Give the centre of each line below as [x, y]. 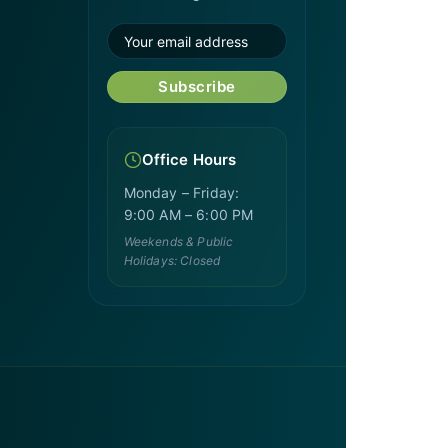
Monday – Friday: [181, 192]
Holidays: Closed [172, 260]
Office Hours [189, 159]
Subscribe [197, 86]
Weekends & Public [178, 241]
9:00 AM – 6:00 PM [188, 214]
